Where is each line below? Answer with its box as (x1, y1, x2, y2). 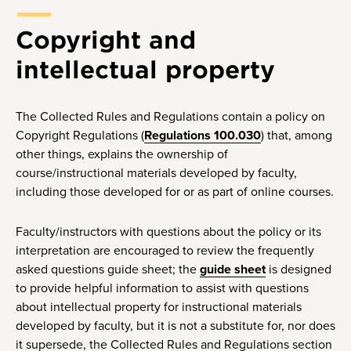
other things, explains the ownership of (16, 146, 228, 162)
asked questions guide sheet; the (16, 262, 200, 278)
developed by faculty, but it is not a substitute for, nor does (16, 318, 335, 335)
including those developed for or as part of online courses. (16, 183, 334, 200)
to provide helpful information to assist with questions (16, 280, 309, 297)
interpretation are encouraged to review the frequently (16, 243, 314, 259)
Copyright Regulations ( (16, 127, 144, 143)
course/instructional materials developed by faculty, (16, 165, 297, 181)
